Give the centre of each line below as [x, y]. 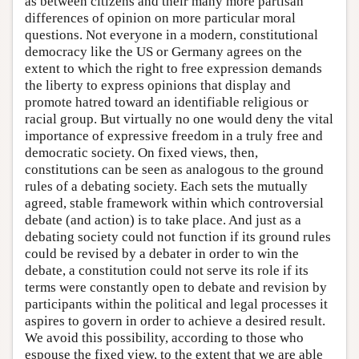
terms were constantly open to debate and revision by [176, 287]
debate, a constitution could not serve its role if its [167, 270]
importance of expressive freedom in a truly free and [174, 135]
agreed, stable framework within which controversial [174, 203]
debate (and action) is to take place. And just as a [163, 220]
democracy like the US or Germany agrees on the [163, 51]
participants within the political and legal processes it [176, 304]
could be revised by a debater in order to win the [162, 253]
